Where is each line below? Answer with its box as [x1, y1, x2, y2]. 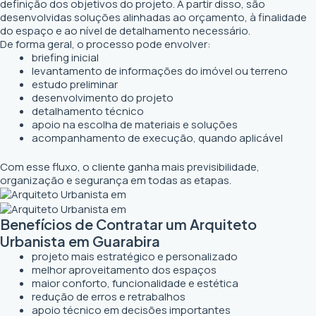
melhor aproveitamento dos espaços [32, 262, 217, 277]
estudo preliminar [32, 76, 118, 92]
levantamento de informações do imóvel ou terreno [32, 63, 288, 78]
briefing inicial [32, 49, 99, 65]
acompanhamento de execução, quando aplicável [32, 130, 283, 145]
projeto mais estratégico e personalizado [32, 248, 238, 264]
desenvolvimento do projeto [32, 90, 174, 105]
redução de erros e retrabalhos [32, 288, 186, 304]
